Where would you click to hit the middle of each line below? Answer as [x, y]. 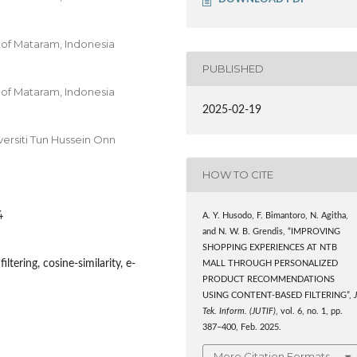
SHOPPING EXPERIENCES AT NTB [270, 248]
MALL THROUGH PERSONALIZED [271, 264]
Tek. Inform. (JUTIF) [239, 312]
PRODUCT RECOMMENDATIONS [269, 280]
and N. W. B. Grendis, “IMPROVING [272, 232]
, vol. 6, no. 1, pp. [310, 312]
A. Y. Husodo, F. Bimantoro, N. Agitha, [276, 216]
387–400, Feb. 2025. [242, 328]
